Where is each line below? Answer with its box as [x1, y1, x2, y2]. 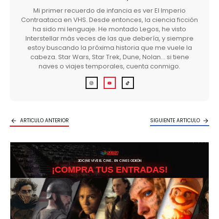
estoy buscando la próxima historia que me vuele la [27, 43, 192, 53]
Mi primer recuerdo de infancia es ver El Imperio [33, 6, 186, 16]
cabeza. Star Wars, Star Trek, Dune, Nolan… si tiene [30, 52, 189, 62]
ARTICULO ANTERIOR [20, 117, 69, 125]
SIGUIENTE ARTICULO [150, 117, 200, 125]
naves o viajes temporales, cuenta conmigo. [39, 62, 180, 71]
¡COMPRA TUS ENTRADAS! [51, 165, 168, 175]
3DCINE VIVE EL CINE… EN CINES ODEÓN [77, 158, 142, 164]
